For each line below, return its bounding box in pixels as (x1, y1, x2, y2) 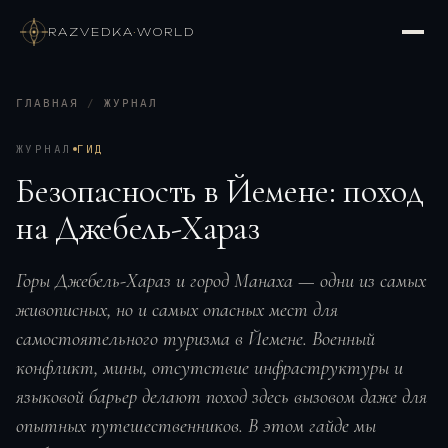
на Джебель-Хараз (16, 208, 260, 249)
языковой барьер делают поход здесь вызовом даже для (16, 385, 427, 409)
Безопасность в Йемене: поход (16, 171, 424, 212)
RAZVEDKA (48, 25, 133, 39)
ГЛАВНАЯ (16, 97, 79, 110)
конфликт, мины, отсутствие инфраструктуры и (16, 356, 403, 380)
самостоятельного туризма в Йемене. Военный (16, 327, 375, 351)
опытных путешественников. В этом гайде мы (16, 414, 376, 438)
